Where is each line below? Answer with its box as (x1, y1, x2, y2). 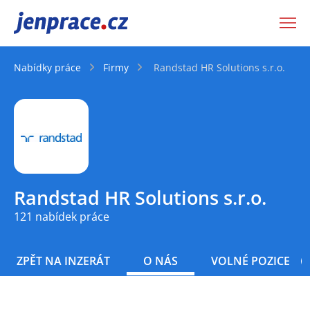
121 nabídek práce (14, 209, 109, 225)
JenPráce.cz (14, 13, 86, 33)
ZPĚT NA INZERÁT (17, 253, 110, 269)
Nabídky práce (14, 60, 81, 74)
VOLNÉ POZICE (211, 253, 290, 269)
